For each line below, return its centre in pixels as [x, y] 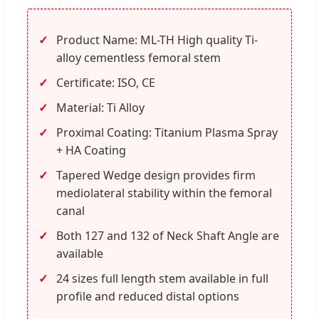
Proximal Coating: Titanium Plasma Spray [167, 132]
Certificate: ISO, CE [106, 82]
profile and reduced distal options [148, 296]
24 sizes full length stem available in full [162, 278]
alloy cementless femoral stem [138, 57]
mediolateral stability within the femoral [164, 193]
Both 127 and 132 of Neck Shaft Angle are [168, 235]
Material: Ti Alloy [100, 107]
